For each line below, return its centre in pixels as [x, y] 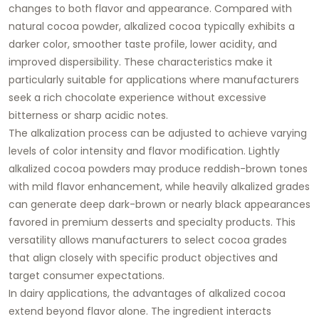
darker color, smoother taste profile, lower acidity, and [143, 44]
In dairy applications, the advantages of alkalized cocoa [147, 293]
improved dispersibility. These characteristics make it [141, 62]
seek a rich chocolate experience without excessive [137, 97]
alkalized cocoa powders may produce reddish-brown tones [158, 168]
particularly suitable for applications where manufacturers [154, 79]
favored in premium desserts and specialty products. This [152, 222]
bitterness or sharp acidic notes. [88, 115]
